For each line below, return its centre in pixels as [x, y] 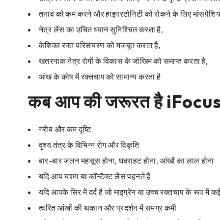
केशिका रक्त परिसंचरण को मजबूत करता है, [100, 45]
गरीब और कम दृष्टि [65, 129]
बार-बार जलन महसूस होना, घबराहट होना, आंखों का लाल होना [126, 161]
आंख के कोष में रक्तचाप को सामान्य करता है [100, 77]
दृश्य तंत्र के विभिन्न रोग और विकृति [89, 145]
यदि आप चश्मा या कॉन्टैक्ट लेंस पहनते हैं [95, 177]
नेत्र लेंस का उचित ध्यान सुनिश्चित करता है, [101, 30]
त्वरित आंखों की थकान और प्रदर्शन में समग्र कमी [108, 208]
